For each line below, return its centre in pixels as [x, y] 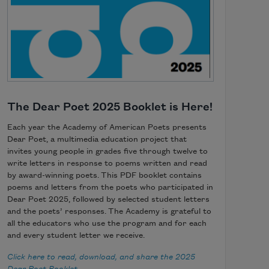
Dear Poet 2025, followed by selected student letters [109, 200]
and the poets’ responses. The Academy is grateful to [110, 212]
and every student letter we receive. [77, 236]
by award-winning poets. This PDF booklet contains [105, 176]
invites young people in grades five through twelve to [108, 152]
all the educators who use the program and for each [107, 224]
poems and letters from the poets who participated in [110, 188]
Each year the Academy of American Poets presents [107, 128]
